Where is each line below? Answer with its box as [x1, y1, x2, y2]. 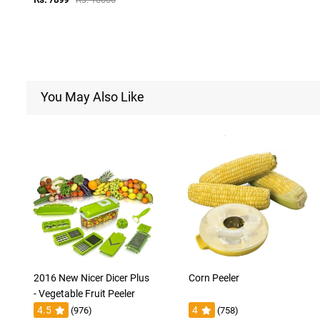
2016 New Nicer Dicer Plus [34, 271, 149, 284]
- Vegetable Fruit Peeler [34, 287, 135, 299]
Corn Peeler [188, 271, 239, 284]
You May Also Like [41, 89, 144, 104]
